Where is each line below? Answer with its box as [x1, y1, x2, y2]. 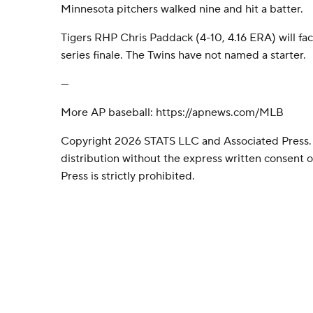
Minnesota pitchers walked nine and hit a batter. [61, 2, 303, 16]
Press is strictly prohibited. [61, 169, 195, 183]
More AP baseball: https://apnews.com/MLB [61, 105, 284, 119]
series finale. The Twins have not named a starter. [61, 48, 306, 62]
